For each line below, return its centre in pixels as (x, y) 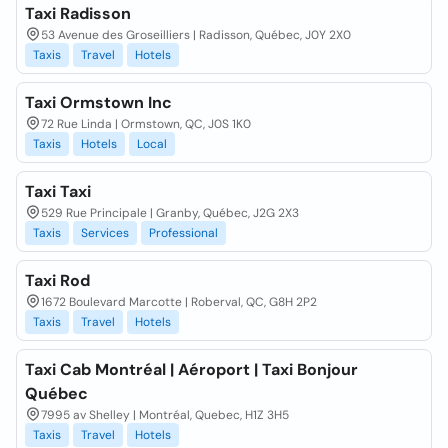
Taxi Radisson (78, 13)
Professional (183, 233)
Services (105, 233)
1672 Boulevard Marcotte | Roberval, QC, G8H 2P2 (179, 302)
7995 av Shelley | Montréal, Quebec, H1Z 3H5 (165, 415)
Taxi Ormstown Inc (98, 102)
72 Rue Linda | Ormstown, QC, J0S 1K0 (146, 124)
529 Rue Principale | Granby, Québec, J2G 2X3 (170, 213)
